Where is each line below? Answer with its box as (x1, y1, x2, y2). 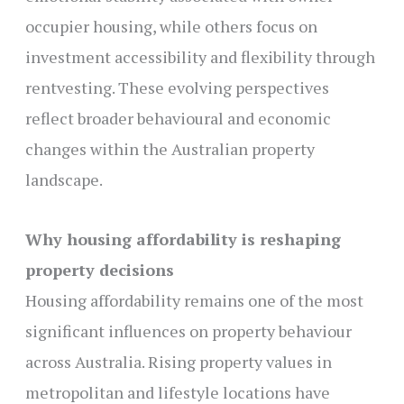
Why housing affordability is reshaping (24, 228, 341, 251)
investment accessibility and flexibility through (24, 46, 375, 69)
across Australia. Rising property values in (24, 351, 332, 373)
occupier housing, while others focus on (24, 15, 317, 38)
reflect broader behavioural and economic (24, 107, 331, 130)
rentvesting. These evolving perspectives (24, 77, 329, 99)
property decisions (24, 259, 174, 281)
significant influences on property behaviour (24, 320, 352, 343)
